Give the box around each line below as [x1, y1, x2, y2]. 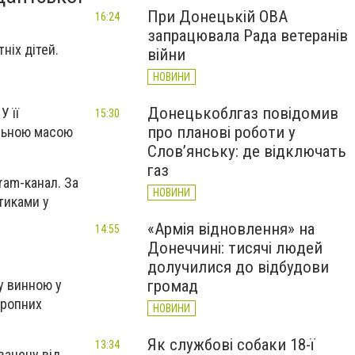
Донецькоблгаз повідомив [147, 104, 338, 123]
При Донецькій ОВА [147, 7, 288, 26]
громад [147, 277, 198, 296]
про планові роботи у [147, 123, 296, 142]
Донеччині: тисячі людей [147, 239, 323, 258]
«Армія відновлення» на [147, 219, 315, 239]
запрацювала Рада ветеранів [147, 26, 348, 45]
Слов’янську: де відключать [147, 142, 346, 161]
